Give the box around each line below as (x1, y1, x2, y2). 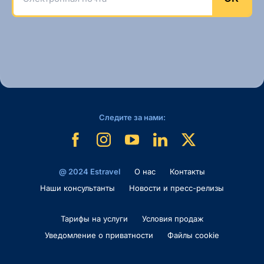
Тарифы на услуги (60, 214, 128, 223)
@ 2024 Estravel (59, 167, 120, 176)
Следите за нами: (98, 113, 166, 122)
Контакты (170, 167, 205, 176)
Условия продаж (141, 214, 204, 223)
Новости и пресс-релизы (129, 183, 224, 193)
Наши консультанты (40, 183, 115, 193)
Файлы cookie (167, 230, 219, 240)
